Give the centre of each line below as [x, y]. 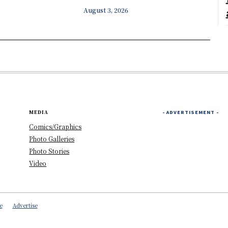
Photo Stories [49, 151]
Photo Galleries [52, 139]
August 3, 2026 [106, 10]
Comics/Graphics [55, 127]
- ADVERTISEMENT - [190, 112]
